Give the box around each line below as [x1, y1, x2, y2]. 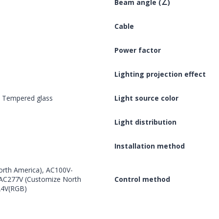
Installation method [114, 141, 185, 151]
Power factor [114, 45, 161, 55]
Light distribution [114, 117, 176, 127]
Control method [114, 175, 170, 184]
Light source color [114, 93, 178, 103]
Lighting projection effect [114, 69, 206, 79]
